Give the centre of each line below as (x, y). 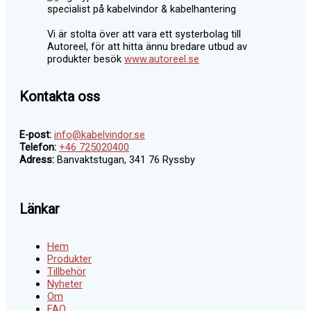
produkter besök (86, 59)
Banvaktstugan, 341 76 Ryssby (125, 159)
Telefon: (38, 147)
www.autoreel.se (162, 59)
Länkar (40, 209)
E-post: (35, 134)
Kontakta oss (60, 97)
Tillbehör (67, 272)
